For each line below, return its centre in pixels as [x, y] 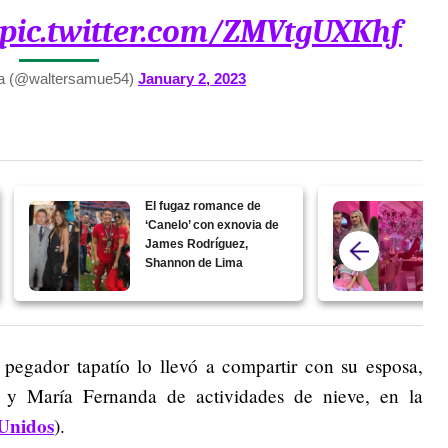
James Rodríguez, [197, 244]
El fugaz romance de [203, 206]
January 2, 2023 [192, 79]
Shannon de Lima [194, 263]
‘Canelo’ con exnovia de [212, 225]
